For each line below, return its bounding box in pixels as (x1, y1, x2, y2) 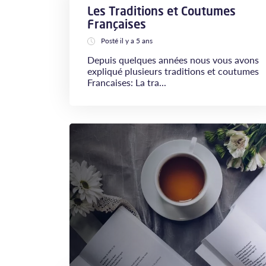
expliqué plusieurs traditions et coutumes (87, 64, 259, 78)
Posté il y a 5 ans (101, 36, 153, 46)
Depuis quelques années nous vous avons (87, 53, 259, 66)
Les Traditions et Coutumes (87, 3, 236, 19)
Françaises (87, 16, 146, 32)
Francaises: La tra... (87, 75, 166, 89)
